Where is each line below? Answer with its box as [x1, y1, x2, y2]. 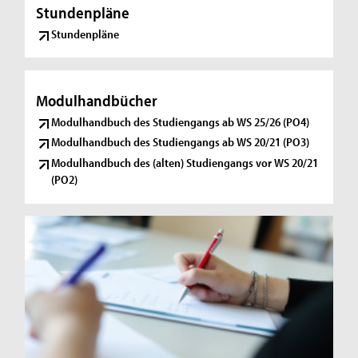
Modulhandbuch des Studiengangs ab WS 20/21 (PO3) [51, 134, 310, 150]
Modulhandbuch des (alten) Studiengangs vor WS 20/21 [51, 155, 319, 171]
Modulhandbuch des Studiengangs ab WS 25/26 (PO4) [51, 113, 310, 129]
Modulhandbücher [36, 89, 158, 110]
